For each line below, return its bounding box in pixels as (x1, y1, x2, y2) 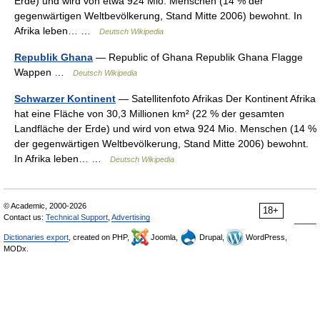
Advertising (111, 213, 150, 221)
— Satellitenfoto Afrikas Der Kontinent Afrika (116, 93, 316, 104)
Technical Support (46, 213, 108, 221)
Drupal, (197, 233, 226, 241)
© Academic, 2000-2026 (4, 201, 86, 210)
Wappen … (14, 66, 73, 78)
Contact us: (4, 213, 46, 221)
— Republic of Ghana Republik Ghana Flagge (93, 51, 303, 63)
